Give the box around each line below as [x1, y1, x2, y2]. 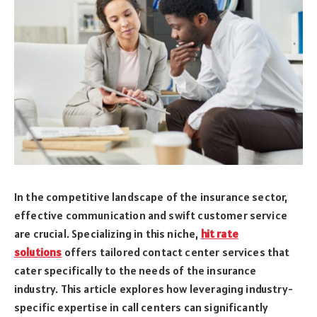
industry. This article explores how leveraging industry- [14, 281, 293, 296]
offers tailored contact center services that [62, 244, 290, 259]
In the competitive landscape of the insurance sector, [14, 189, 288, 204]
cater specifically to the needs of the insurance [14, 263, 257, 277]
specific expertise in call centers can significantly [14, 299, 269, 314]
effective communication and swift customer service [14, 207, 287, 222]
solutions [14, 244, 62, 259]
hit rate [200, 226, 238, 241]
